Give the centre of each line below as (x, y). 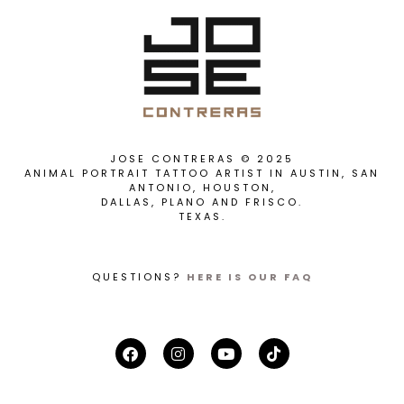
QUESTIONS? (139, 277)
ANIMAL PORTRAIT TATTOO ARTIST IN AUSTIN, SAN (202, 174)
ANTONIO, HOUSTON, (202, 188)
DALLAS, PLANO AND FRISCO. (202, 202)
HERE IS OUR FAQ (249, 277)
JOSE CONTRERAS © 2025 (202, 159)
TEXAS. (202, 217)
